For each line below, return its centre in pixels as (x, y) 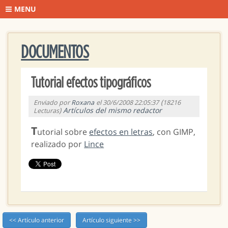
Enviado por (53, 103)
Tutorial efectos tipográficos (91, 83)
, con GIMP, (174, 132)
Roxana (83, 103)
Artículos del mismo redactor (113, 110)
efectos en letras (121, 132)
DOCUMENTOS (55, 52)
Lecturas (47, 111)
